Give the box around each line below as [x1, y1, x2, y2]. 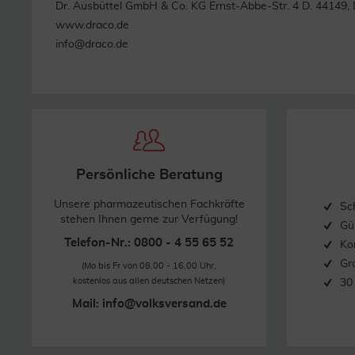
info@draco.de [55, 39, 128, 50]
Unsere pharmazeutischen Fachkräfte [53, 199, 245, 210]
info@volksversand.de [101, 298, 227, 310]
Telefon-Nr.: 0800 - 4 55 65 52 [64, 237, 234, 249]
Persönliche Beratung [75, 168, 223, 182]
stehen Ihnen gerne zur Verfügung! [60, 214, 238, 225]
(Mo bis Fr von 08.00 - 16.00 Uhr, [82, 261, 216, 270]
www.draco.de [55, 20, 129, 31]
